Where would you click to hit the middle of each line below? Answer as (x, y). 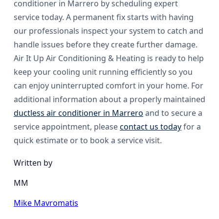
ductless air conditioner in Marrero (78, 113)
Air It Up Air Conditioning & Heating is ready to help (109, 58)
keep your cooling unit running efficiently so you (103, 72)
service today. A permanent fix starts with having (104, 17)
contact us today (151, 127)
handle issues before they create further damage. (106, 45)
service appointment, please (67, 127)
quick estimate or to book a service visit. (88, 141)
